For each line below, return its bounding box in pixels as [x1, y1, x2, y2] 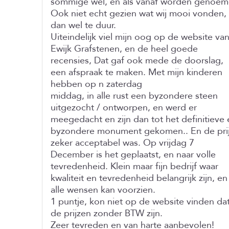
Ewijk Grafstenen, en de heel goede [51, 42, 198, 55]
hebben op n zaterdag [51, 78, 142, 90]
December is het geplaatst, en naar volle [51, 148, 216, 161]
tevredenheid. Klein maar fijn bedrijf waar [51, 160, 218, 173]
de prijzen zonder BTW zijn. [51, 207, 163, 220]
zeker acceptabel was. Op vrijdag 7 [51, 136, 194, 149]
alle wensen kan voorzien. [51, 184, 155, 196]
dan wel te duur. [51, 19, 116, 32]
